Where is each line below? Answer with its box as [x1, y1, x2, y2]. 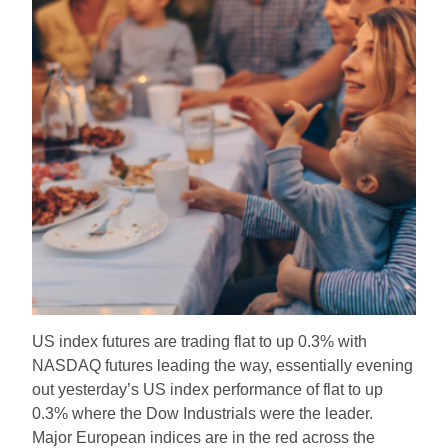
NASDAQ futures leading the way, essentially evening [32, 356, 414, 374]
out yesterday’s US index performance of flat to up [32, 380, 384, 398]
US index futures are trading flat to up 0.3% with [32, 332, 368, 350]
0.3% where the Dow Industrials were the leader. [32, 404, 374, 422]
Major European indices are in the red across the [32, 428, 376, 446]
